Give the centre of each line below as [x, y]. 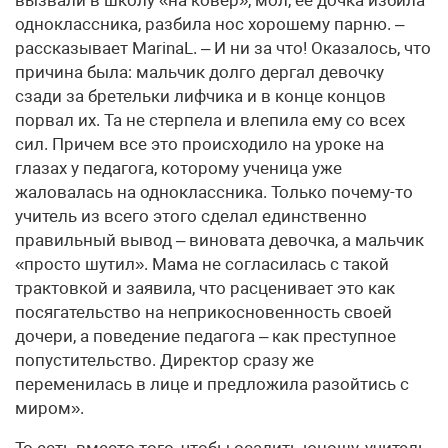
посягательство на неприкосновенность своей [203, 312]
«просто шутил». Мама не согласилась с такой [202, 264]
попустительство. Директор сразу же [164, 360]
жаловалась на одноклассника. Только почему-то [214, 192]
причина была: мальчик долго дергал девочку [199, 72]
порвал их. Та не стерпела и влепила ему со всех [210, 120]
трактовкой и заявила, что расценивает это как [205, 288]
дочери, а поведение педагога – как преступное [205, 336]
